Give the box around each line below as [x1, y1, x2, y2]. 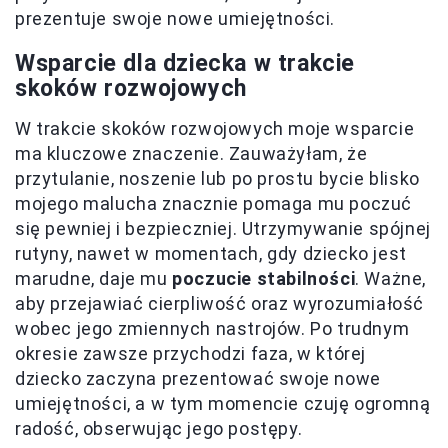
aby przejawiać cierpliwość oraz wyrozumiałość [15, 293, 425, 315]
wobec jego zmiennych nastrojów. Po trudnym [15, 318, 410, 340]
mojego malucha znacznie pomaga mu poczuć [15, 193, 413, 215]
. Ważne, [355, 268, 427, 290]
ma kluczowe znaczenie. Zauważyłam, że [15, 143, 368, 165]
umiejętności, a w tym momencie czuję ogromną [15, 393, 431, 415]
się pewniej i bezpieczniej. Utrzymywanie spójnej [15, 218, 431, 240]
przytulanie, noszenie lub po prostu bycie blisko [15, 168, 420, 190]
